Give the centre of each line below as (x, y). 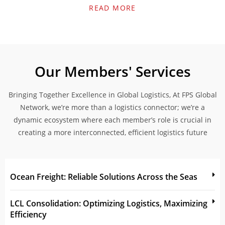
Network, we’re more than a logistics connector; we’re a (113, 107)
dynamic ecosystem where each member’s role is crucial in (113, 120)
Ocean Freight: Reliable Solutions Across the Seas (104, 177)
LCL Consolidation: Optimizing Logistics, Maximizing (109, 203)
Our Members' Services (113, 71)
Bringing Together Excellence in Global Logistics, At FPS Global (113, 94)
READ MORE (113, 8)
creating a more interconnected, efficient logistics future (113, 132)
